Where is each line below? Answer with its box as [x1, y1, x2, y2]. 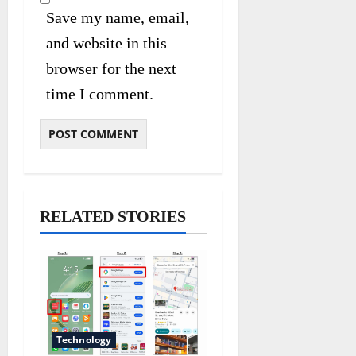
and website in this [46, 33, 167, 52]
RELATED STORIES [40, 207, 186, 225]
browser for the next [46, 59, 176, 77]
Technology [56, 333, 111, 347]
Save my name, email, [46, 8, 189, 26]
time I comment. [46, 84, 153, 103]
